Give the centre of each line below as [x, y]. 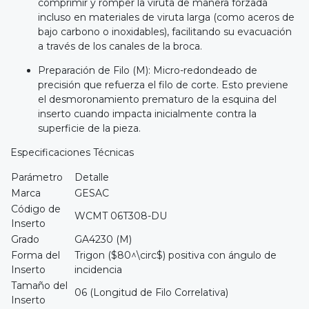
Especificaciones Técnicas [72, 153]
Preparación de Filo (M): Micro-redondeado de [148, 71]
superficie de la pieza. [89, 129]
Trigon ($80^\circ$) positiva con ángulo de [176, 256]
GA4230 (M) [103, 240]
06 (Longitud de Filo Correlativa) [151, 293]
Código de [36, 209]
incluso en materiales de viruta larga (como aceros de [166, 18]
